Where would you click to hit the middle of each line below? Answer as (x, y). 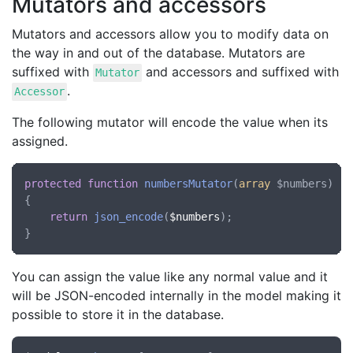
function (113, 184)
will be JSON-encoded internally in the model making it (176, 296)
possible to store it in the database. (118, 315)
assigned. (40, 141)
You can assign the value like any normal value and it (170, 277)
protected (53, 184)
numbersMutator (188, 184)
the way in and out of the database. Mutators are (158, 53)
